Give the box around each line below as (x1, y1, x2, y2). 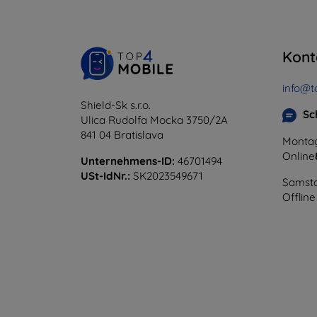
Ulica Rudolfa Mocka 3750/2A (81, 113, 228, 127)
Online (282, 149, 315, 163)
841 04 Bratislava (81, 128, 163, 142)
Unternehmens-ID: (81, 154, 175, 168)
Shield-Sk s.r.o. (81, 98, 151, 112)
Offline (282, 190, 316, 204)
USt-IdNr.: (81, 169, 130, 183)
